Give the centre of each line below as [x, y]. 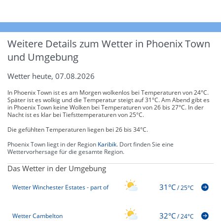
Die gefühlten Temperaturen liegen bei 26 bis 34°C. [78, 129]
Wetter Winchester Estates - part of [60, 187]
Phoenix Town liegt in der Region [53, 144]
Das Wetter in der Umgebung [57, 168]
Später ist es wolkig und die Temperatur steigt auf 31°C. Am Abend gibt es [109, 100]
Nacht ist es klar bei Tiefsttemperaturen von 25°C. [76, 114]
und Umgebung [43, 57]
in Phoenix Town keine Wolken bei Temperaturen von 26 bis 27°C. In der [106, 107]
